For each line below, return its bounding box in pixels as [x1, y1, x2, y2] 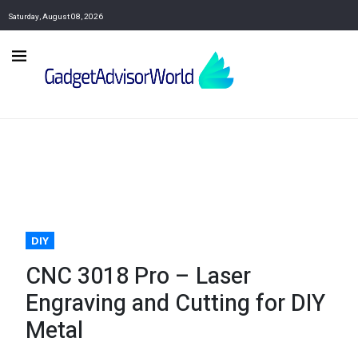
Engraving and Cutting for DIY [26, 287, 325, 321]
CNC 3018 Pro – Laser [26, 260, 251, 294]
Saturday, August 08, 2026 [8, 10, 103, 22]
